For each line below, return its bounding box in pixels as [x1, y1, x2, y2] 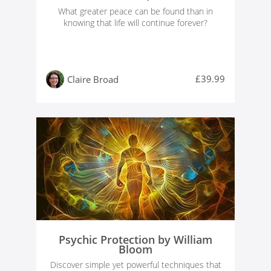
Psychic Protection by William [59, 232, 212, 247]
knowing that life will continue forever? [64, 17, 207, 29]
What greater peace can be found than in [58, 5, 213, 18]
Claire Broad [67, 73, 119, 86]
